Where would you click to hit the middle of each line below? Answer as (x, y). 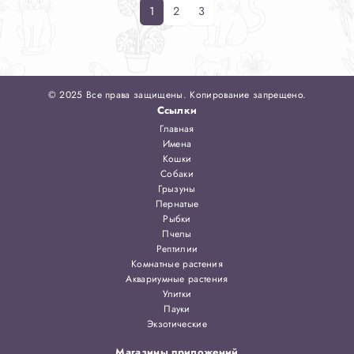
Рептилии (177, 249)
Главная (177, 129)
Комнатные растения (177, 264)
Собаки (177, 174)
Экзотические (177, 324)
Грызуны (177, 189)
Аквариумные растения (177, 279)
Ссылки (177, 110)
